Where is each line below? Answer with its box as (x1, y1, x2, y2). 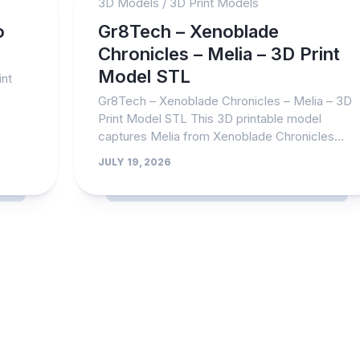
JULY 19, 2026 (98, 156, 172, 168)
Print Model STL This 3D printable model (98, 111, 322, 126)
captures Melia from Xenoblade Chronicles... (98, 129, 345, 144)
